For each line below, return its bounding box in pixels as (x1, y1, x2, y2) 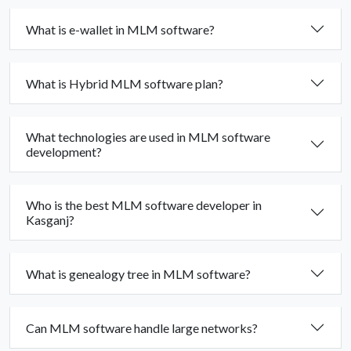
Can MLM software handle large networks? (26, 320, 258, 335)
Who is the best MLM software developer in (26, 197, 262, 213)
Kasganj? (26, 212, 74, 228)
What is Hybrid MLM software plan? (26, 75, 223, 91)
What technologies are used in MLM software (26, 129, 270, 145)
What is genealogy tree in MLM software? (26, 266, 251, 281)
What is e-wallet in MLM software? (26, 21, 215, 37)
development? (26, 144, 102, 160)
